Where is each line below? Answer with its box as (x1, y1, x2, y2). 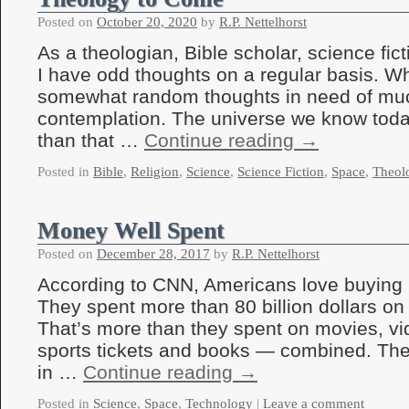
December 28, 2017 (97, 246, 210, 261)
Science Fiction (237, 164, 324, 179)
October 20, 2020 (97, 15, 197, 29)
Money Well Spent (37, 217, 225, 244)
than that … (37, 130, 144, 151)
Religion (131, 164, 179, 179)
